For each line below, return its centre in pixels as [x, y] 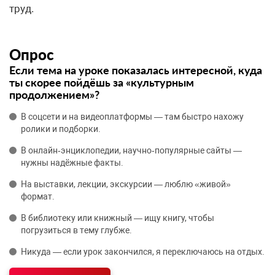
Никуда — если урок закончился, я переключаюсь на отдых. [143, 252]
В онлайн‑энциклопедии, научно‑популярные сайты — [131, 150]
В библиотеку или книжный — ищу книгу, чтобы [118, 218]
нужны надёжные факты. [72, 163]
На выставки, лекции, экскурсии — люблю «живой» [126, 184]
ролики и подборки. [61, 129]
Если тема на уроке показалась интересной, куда [136, 70]
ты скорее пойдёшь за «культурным [102, 82]
